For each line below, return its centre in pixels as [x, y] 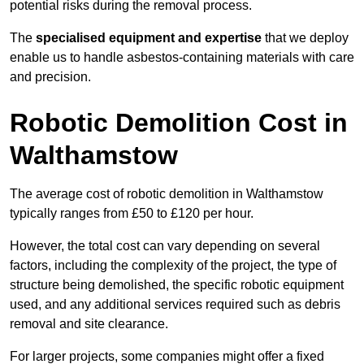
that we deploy [305, 38]
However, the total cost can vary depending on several [165, 246]
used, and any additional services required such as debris [175, 305]
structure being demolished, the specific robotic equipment [177, 285]
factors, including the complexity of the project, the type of [173, 266]
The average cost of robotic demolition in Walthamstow [167, 194]
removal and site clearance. [89, 324]
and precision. [50, 77]
